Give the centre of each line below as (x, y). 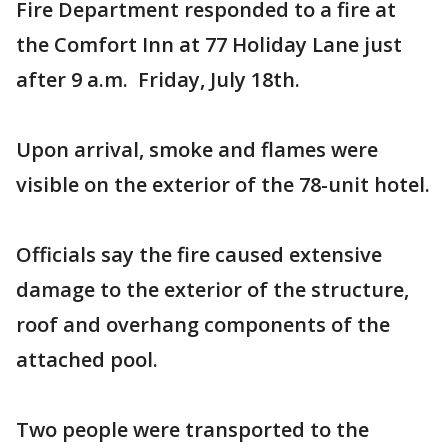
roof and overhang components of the (203, 324)
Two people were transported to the (192, 429)
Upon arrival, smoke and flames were (197, 149)
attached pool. (87, 359)
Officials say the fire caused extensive (199, 254)
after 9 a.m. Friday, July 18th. (158, 79)
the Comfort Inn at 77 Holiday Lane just (209, 44)
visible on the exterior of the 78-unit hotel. (223, 184)
